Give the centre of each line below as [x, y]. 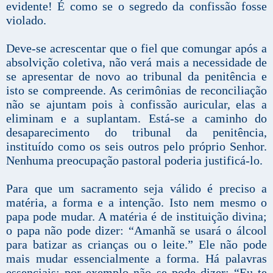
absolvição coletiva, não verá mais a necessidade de [136, 62]
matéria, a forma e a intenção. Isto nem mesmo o [136, 203]
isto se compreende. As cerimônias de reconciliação [136, 90]
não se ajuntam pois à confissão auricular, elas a [136, 105]
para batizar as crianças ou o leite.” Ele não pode [136, 245]
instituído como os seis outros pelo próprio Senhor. [136, 147]
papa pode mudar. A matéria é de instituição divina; [136, 217]
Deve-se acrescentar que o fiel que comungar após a [136, 48]
